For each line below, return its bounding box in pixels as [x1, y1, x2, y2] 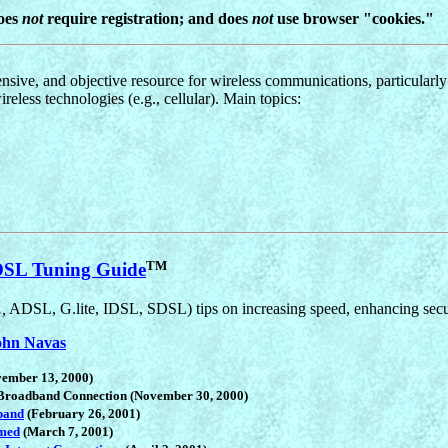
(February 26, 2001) [24, 405, 140, 421]
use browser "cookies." [273, 9, 434, 27]
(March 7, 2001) [20, 423, 113, 439]
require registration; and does [43, 9, 252, 27]
